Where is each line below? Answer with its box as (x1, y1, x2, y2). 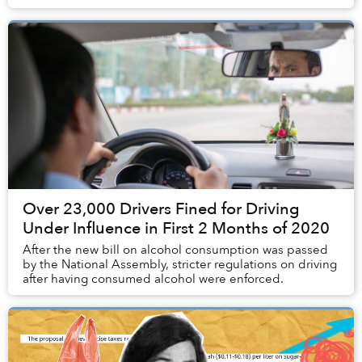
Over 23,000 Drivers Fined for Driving (23, 198, 300, 221)
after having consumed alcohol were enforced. (23, 271, 284, 288)
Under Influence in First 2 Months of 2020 (23, 217, 330, 240)
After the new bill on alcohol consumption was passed (23, 242, 328, 259)
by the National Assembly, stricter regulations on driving (23, 256, 337, 273)
